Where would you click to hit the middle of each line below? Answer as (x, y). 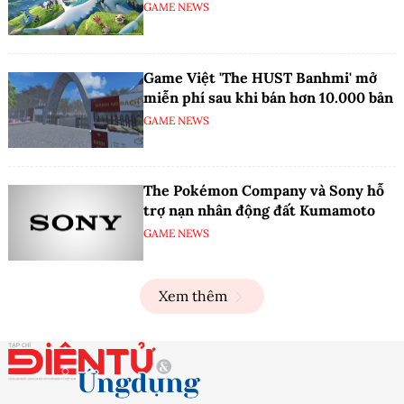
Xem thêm (193, 296)
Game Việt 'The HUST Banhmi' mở (260, 77)
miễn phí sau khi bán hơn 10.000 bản (268, 97)
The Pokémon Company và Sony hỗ (264, 190)
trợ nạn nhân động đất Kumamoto (259, 210)
